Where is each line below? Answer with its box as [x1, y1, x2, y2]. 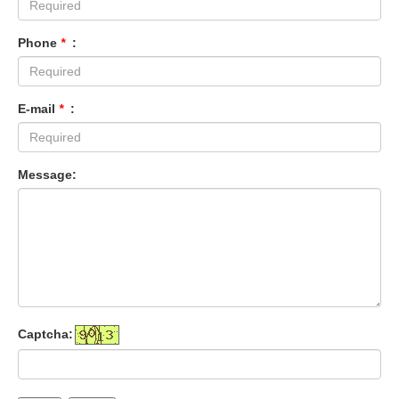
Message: [18, 167, 77, 182]
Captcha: [18, 326, 73, 341]
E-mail [18, 102, 59, 116]
